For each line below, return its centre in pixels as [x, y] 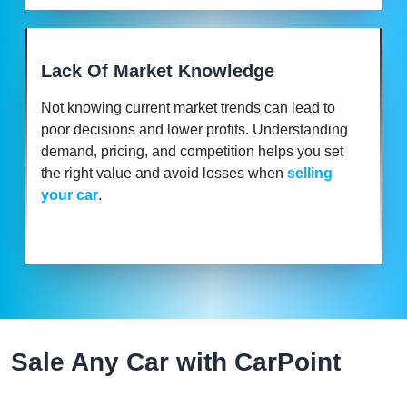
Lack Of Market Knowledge [158, 70]
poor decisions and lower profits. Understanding [194, 129]
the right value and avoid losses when [164, 173]
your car [69, 194]
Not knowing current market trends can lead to [188, 107]
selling [310, 173]
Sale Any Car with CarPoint [176, 362]
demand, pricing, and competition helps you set [192, 151]
